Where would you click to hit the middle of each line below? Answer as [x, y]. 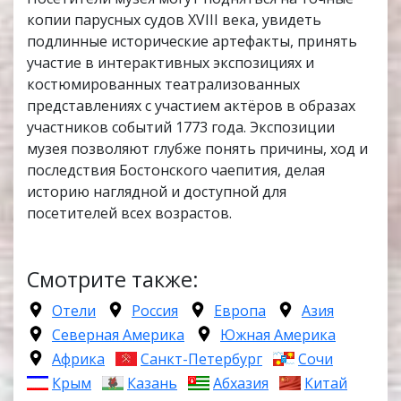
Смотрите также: [113, 280]
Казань [152, 384]
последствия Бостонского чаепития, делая [176, 171]
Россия [155, 311]
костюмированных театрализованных [163, 85]
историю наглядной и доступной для [157, 192]
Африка [78, 359]
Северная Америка [118, 335]
